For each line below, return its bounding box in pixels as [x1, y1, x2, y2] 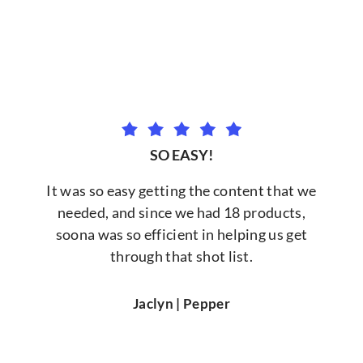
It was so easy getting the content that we [46, 181, 317, 200]
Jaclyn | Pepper [133, 294, 230, 312]
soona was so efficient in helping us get [55, 225, 308, 244]
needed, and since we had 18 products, [58, 203, 305, 222]
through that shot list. [109, 247, 254, 266]
